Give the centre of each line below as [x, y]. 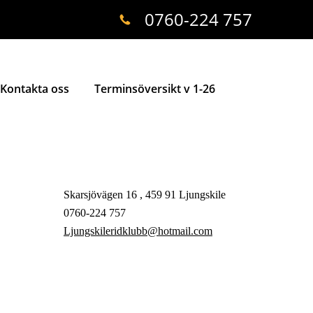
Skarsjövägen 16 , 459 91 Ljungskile [145, 194]
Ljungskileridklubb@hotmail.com [138, 231]
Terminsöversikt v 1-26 [155, 88]
